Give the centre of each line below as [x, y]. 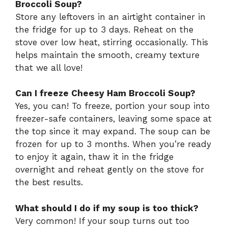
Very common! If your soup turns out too [102, 221]
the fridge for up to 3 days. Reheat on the [104, 29]
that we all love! [49, 67]
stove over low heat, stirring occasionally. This [112, 42]
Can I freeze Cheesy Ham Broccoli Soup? [105, 93]
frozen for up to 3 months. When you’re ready [113, 144]
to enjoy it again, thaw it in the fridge [94, 157]
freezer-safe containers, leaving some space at [113, 119]
